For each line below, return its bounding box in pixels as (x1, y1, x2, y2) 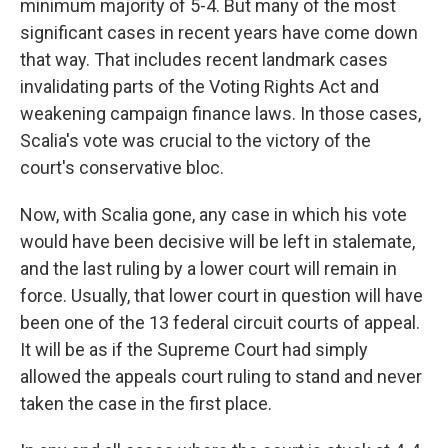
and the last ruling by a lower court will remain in (20, 258, 397, 280)
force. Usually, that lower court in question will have (20, 285, 423, 307)
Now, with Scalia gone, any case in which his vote (20, 204, 407, 226)
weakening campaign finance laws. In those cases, (20, 103, 421, 125)
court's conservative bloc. (20, 157, 224, 179)
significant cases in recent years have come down (20, 22, 418, 44)
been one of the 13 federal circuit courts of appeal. (20, 312, 420, 334)
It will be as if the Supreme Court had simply (20, 339, 368, 361)
